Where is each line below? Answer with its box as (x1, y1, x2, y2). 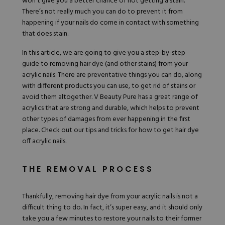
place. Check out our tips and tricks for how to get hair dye (22, 125, 199, 137)
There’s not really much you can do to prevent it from (22, 6, 183, 18)
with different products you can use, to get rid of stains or (22, 80, 195, 92)
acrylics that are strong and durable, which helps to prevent (22, 102, 199, 115)
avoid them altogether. (22, 91, 94, 103)
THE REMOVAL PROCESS (22, 163, 154, 175)
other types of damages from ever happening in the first (22, 114, 190, 126)
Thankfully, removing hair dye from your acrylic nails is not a (22, 191, 198, 203)
